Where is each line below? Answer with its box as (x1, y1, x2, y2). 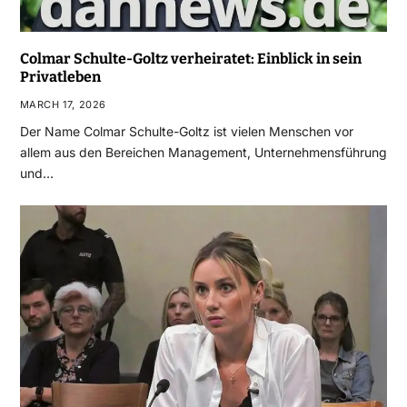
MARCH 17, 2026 (19, 98, 106, 112)
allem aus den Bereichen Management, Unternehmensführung (19, 144, 387, 161)
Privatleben (19, 68, 101, 86)
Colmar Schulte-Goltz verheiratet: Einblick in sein (19, 50, 362, 68)
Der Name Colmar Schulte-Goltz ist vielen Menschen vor (19, 124, 353, 140)
